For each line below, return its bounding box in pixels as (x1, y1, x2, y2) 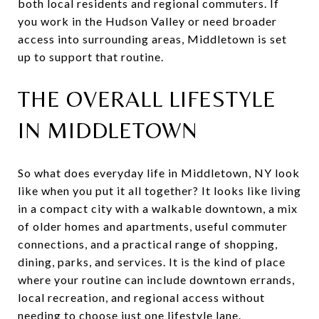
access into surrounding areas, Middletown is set (18, 31, 287, 46)
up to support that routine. (18, 49, 164, 63)
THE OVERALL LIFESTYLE (18, 85, 276, 112)
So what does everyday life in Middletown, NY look (18, 165, 300, 179)
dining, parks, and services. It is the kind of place (18, 254, 286, 268)
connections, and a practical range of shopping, (18, 236, 278, 251)
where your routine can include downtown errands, (18, 272, 295, 286)
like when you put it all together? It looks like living (18, 183, 301, 197)
